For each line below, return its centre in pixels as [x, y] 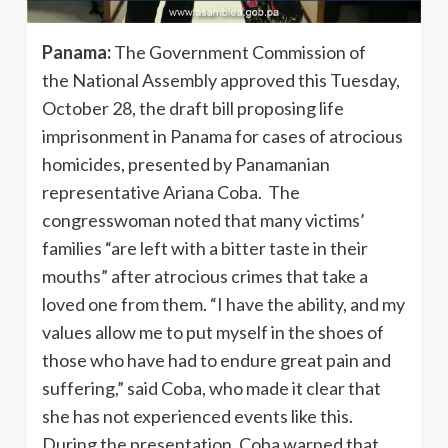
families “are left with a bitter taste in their [205, 248]
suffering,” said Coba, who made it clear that [211, 388]
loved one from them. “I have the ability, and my [223, 304]
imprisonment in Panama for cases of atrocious [222, 136]
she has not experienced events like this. [199, 416]
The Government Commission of [240, 52]
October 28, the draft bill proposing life [193, 108]
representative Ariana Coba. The [171, 192]
